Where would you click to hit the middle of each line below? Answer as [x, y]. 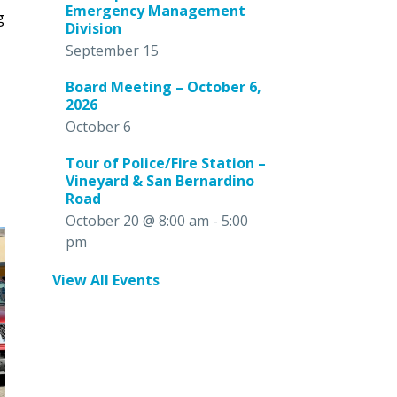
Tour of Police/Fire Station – [166, 163]
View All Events [106, 280]
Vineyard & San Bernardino [160, 181]
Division [94, 28]
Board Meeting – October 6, [164, 87]
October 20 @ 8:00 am [138, 220]
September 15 [113, 50]
